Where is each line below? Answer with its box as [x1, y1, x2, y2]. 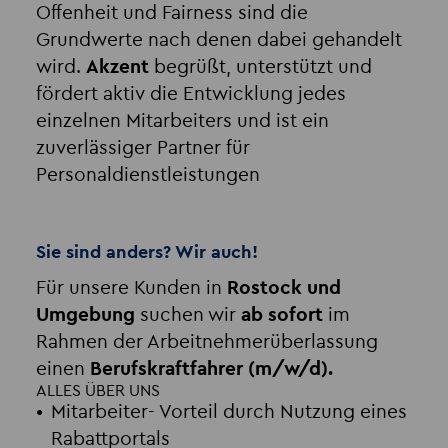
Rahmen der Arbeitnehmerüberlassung [35, 333, 378, 353]
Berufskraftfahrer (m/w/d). [89, 360, 333, 380]
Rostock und [226, 279, 341, 299]
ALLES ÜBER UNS [35, 383, 160, 400]
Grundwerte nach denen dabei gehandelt [35, 31, 402, 51]
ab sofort [240, 306, 323, 326]
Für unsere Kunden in [35, 279, 227, 299]
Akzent [85, 58, 149, 78]
